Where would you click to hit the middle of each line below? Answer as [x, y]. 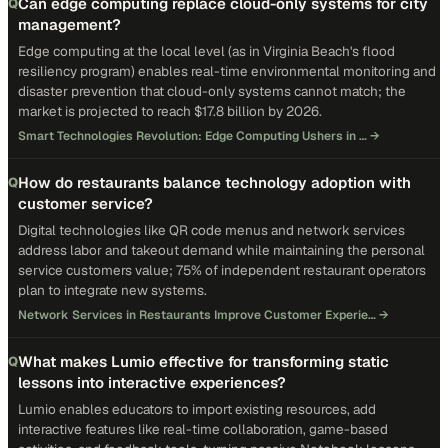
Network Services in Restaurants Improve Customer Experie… [197, 315]
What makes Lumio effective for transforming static [203, 361]
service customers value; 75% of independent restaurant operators [222, 270]
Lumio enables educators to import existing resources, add [197, 409]
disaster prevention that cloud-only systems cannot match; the [212, 91]
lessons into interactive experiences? [152, 382]
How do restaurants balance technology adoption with [214, 182]
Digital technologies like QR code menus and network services [211, 230]
